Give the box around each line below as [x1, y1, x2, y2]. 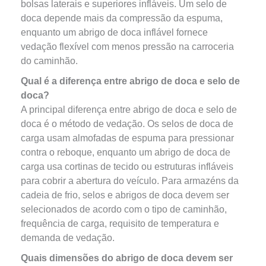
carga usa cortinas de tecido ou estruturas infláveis [20, 161, 233, 172]
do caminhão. [20, 56, 78, 66]
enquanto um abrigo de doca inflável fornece [20, 27, 208, 37]
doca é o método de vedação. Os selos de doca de [20, 119, 233, 129]
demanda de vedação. [20, 233, 115, 243]
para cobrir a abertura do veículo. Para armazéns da [20, 176, 239, 186]
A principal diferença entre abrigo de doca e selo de [20, 104, 237, 115]
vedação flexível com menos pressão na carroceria [20, 42, 234, 52]
